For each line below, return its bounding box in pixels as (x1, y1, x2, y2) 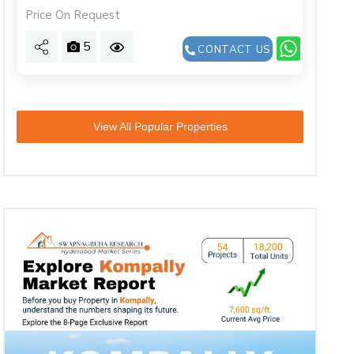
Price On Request (25, 7, 121, 23)
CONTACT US (194, 42, 270, 57)
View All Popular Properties (92, 120, 228, 133)
